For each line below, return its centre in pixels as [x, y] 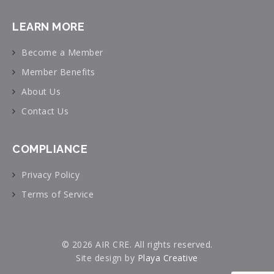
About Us [41, 92]
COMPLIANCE [50, 149]
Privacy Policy [50, 175]
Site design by [107, 258]
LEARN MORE [48, 27]
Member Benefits [58, 72]
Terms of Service [57, 194]
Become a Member [62, 53]
